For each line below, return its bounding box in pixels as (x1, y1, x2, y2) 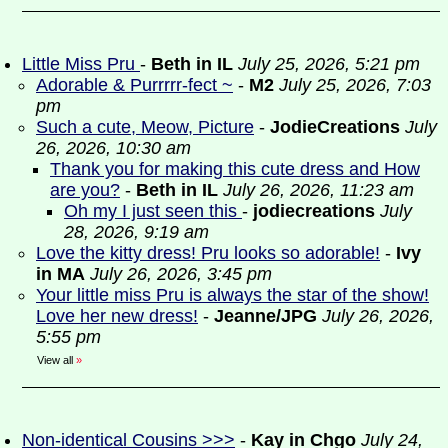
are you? (50, 180, 120, 200)
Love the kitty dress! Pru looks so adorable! (36, 243, 380, 263)
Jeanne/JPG (214, 306, 317, 326)
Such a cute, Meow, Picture (36, 117, 254, 137)
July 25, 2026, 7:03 (279, 75, 431, 95)
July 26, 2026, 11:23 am (223, 180, 414, 200)
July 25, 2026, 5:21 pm (238, 54, 420, 74)
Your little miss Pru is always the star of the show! (36, 285, 429, 305)
